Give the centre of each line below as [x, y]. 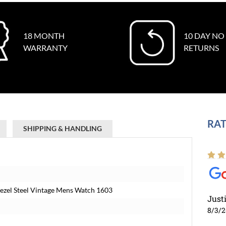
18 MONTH [44, 36]
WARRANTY [45, 48]
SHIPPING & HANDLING [63, 128]
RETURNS [201, 48]
